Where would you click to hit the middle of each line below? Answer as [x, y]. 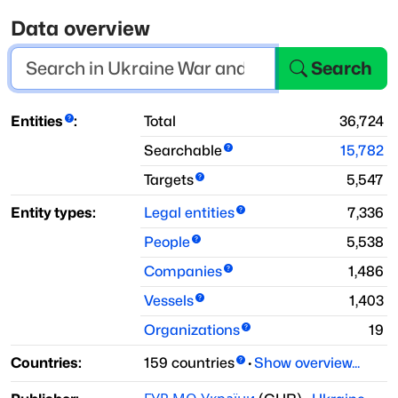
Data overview [81, 28]
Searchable [183, 151]
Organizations [192, 330]
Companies [183, 272]
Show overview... [306, 363]
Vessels [169, 301]
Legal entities [189, 213]
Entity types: [53, 213]
